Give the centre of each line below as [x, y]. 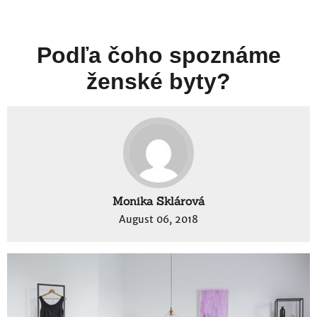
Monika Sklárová [158, 201]
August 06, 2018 [158, 219]
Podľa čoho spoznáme [158, 55]
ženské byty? [158, 81]
